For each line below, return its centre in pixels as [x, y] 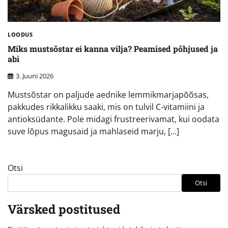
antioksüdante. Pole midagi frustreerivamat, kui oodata [113, 119]
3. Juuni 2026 [35, 76]
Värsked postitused [64, 209]
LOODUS [20, 34]
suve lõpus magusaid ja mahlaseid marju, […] [93, 131]
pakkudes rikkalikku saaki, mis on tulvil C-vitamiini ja [106, 107]
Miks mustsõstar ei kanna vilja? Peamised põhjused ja [113, 49]
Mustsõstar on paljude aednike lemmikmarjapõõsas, [108, 94]
